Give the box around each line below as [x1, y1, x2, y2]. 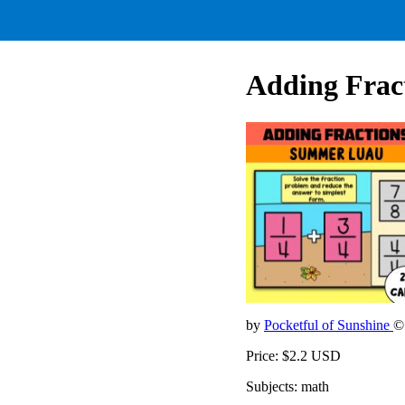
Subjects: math [246, 378, 329, 394]
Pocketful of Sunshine [264, 316, 393, 333]
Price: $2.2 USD [246, 347, 341, 363]
